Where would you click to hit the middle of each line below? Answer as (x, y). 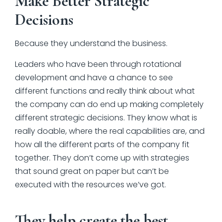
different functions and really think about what (105, 91)
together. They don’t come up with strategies (102, 158)
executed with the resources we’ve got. (90, 185)
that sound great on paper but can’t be (92, 171)
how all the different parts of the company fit (102, 145)
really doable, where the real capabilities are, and (110, 131)
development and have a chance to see (94, 78)
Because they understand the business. (92, 44)
